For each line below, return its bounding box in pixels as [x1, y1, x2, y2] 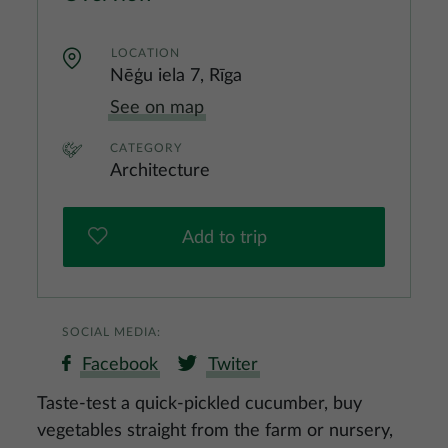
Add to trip [181, 229, 267, 247]
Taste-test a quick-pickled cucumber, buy [37, 395, 362, 413]
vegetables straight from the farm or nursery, [37, 422, 393, 440]
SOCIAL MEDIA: [62, 326, 161, 338]
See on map [110, 99, 204, 117]
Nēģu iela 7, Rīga [110, 67, 242, 85]
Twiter [208, 356, 258, 374]
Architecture [110, 162, 210, 180]
